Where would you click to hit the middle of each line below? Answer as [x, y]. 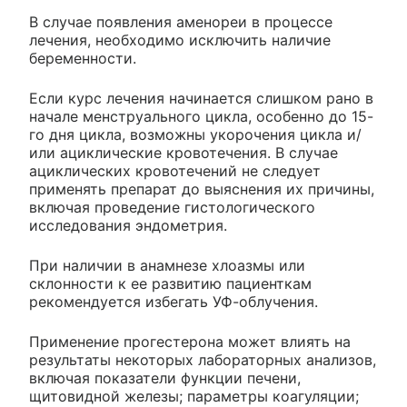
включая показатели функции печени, [165, 378]
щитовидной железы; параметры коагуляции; [194, 396]
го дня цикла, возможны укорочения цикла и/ [195, 134]
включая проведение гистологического [172, 207]
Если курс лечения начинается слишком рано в [201, 98]
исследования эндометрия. [128, 225]
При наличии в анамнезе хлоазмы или [167, 265]
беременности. [83, 58]
